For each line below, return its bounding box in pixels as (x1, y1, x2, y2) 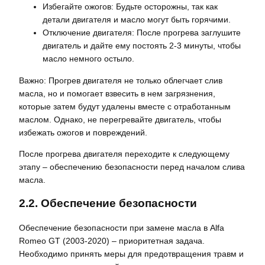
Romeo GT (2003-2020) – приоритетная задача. (19, 235, 205, 245)
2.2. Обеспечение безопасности (19, 197, 197, 210)
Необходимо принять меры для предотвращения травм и (19, 248, 244, 258)
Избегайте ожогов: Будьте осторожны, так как (43, 2, 218, 12)
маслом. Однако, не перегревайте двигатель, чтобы (19, 114, 221, 124)
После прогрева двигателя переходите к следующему (19, 148, 230, 159)
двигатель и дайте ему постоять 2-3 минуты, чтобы (43, 41, 241, 51)
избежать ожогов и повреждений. (19, 127, 147, 137)
